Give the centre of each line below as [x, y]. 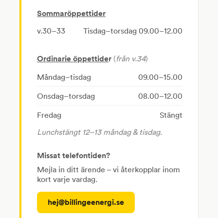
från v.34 [131, 59]
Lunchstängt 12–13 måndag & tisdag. [100, 132]
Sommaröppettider [71, 14]
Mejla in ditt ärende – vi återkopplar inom [109, 170]
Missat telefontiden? [73, 156]
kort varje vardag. [67, 179]
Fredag [49, 115]
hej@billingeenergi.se [86, 202]
